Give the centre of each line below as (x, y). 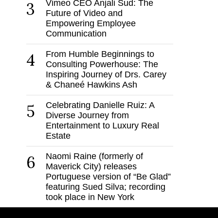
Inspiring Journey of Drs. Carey (106, 75)
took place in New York (90, 197)
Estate (58, 136)
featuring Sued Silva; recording (105, 187)
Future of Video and (84, 13)
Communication (76, 34)
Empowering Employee (91, 24)
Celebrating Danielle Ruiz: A (100, 105)
